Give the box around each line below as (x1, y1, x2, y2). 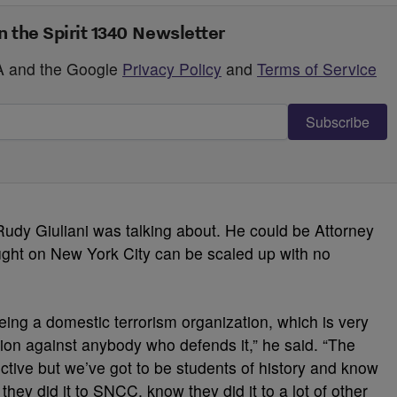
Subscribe (306, 112, 370, 132)
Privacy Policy (122, 58, 222, 80)
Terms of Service (257, 58, 377, 80)
